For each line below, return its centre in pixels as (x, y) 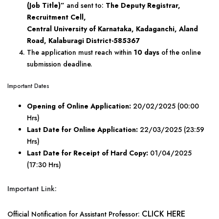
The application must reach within (80, 52)
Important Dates (28, 86)
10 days (147, 52)
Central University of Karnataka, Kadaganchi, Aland (112, 29)
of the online (180, 52)
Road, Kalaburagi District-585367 (83, 41)
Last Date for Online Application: (82, 130)
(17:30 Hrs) (44, 165)
